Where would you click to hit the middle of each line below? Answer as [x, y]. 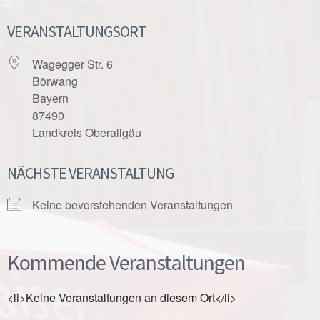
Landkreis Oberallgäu [87, 132]
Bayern [50, 98]
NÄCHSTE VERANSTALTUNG [90, 173]
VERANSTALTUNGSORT [77, 31]
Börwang [55, 81]
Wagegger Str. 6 [72, 64]
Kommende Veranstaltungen [126, 262]
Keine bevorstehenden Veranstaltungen [132, 205]
